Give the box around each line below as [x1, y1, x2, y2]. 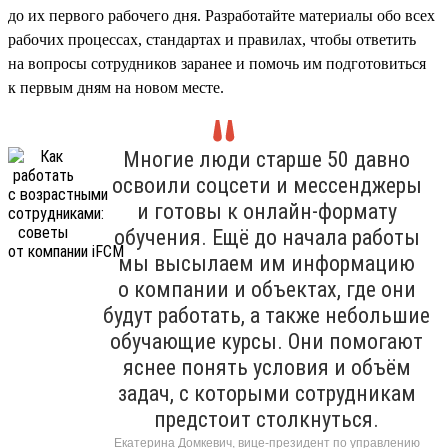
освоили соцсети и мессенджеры [111, 172, 422, 198]
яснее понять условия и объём [122, 354, 411, 380]
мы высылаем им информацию [118, 250, 415, 276]
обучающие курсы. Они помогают [110, 328, 423, 354]
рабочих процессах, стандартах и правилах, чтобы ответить [8, 30, 416, 48]
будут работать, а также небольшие [103, 302, 430, 328]
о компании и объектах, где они [117, 276, 416, 302]
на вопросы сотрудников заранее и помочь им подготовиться [8, 54, 426, 72]
